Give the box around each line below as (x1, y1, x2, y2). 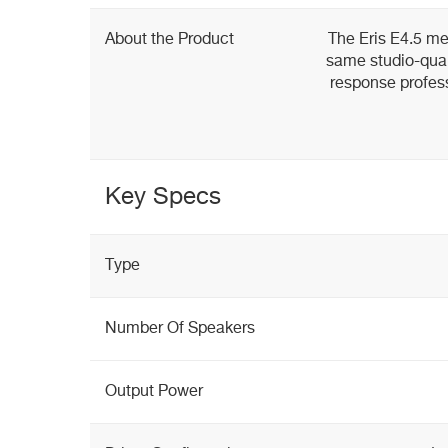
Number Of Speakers (105, 321, 255, 337)
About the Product (105, 32, 234, 48)
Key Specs (105, 185, 221, 209)
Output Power (105, 384, 203, 400)
